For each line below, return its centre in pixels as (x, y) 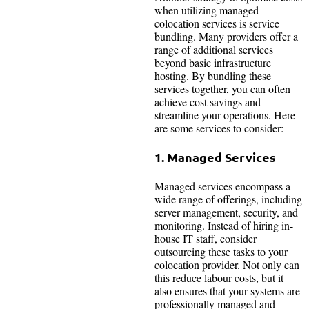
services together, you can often (222, 89)
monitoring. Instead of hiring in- (224, 226)
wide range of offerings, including (228, 199)
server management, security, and (226, 212)
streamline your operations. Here (225, 115)
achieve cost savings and (208, 102)
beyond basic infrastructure (213, 63)
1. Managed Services (217, 157)
